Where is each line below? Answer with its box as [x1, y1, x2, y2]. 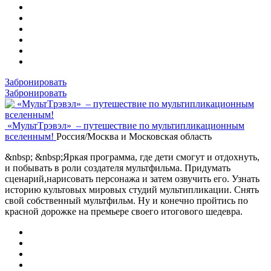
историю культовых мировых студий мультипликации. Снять [5, 184, 259, 195]
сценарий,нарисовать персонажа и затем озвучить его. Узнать [5, 173, 260, 184]
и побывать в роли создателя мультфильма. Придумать [5, 162, 230, 173]
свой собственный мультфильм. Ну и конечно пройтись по [5, 195, 248, 206]
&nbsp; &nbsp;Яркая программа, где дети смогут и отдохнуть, [5, 151, 260, 162]
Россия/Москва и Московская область [56, 131, 212, 142]
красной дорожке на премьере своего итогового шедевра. [5, 206, 243, 217]
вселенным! [5, 131, 56, 142]
